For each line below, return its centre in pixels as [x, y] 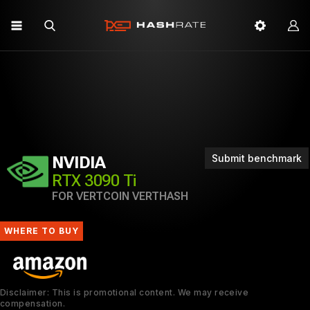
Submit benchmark [257, 158]
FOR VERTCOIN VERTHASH [120, 196]
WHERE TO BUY [42, 231]
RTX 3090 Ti [94, 181]
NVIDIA [79, 163]
